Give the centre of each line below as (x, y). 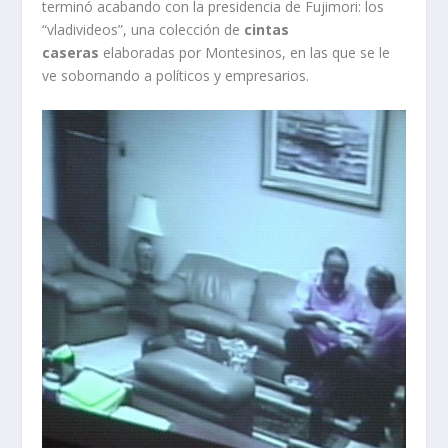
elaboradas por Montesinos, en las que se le (245, 53)
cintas (267, 30)
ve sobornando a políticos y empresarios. (176, 76)
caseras (71, 53)
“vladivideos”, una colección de (143, 30)
